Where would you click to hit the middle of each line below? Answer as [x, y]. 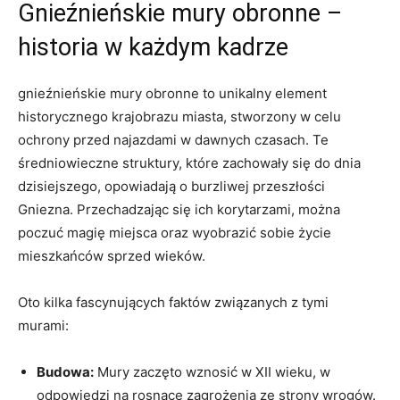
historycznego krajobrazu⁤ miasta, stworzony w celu [179, 116]
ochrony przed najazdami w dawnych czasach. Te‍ [173, 139]
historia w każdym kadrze [153, 47]
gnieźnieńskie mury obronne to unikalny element [172, 93]
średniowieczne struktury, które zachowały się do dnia [189, 162]
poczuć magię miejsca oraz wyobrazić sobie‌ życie [175, 232]
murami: [43, 325]
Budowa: [65, 371]
